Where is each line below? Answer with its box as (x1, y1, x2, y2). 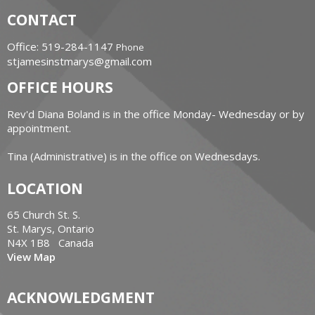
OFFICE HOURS (7, 77, 113, 98)
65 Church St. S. (7, 207, 80, 222)
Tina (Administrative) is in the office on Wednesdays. (7, 148, 260, 163)
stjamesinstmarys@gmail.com (7, 53, 152, 68)
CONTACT (7, 10, 77, 30)
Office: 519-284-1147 (7, 39, 113, 53)
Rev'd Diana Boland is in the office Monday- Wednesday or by (7, 106, 304, 121)
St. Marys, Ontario (7, 221, 94, 236)
